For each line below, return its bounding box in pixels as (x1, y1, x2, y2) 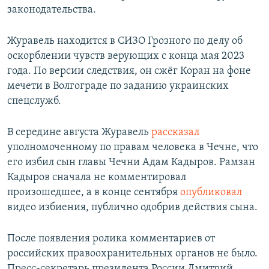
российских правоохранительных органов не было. (7, 248, 258, 260)
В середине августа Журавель (7, 127, 151, 139)
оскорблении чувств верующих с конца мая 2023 (7, 50, 244, 62)
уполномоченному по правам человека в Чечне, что (7, 142, 258, 154)
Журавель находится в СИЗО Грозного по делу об (7, 35, 243, 47)
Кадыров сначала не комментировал (7, 172, 186, 184)
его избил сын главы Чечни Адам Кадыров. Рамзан (7, 157, 255, 169)
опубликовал (180, 187, 242, 199)
